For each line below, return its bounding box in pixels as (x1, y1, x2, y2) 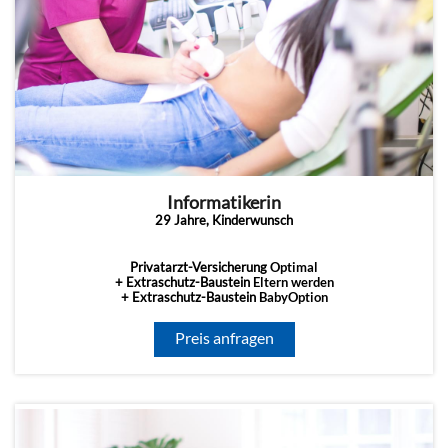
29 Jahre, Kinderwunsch (155, 212, 293, 229)
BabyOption (258, 289, 328, 306)
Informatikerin (167, 192, 281, 214)
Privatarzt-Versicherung (130, 259, 270, 276)
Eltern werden (252, 274, 334, 291)
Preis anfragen (174, 328, 274, 348)
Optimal (270, 259, 318, 276)
